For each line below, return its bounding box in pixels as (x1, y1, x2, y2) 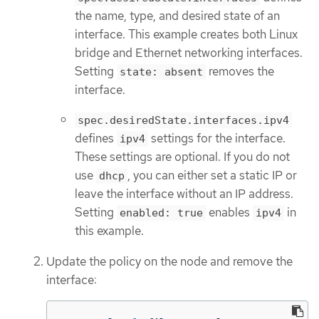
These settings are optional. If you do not (75, 149, 290, 165)
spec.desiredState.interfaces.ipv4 (78, 114, 289, 127)
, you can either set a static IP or (127, 167, 297, 184)
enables (206, 204, 253, 221)
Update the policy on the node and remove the (46, 253, 293, 269)
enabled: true (120, 206, 203, 220)
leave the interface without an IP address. (75, 186, 293, 202)
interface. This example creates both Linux (75, 26, 298, 42)
